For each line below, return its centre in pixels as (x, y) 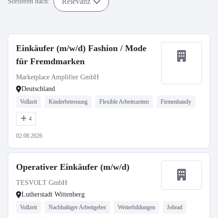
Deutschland (38, 89)
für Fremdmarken (50, 61)
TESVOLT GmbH (42, 183)
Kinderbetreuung (68, 102)
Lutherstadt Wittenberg (53, 194)
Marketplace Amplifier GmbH (57, 77)
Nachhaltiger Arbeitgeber (77, 207)
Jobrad (175, 207)
